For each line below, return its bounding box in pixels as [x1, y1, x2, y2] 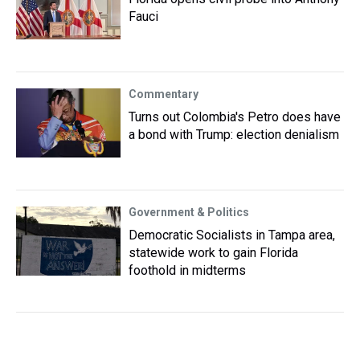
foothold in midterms [129, 263, 246, 278]
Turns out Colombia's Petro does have [129, 109, 341, 125]
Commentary [129, 88, 198, 100]
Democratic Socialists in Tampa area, [129, 227, 335, 243]
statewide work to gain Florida [129, 245, 298, 260]
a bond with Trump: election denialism [129, 127, 339, 142]
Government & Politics [129, 206, 249, 219]
